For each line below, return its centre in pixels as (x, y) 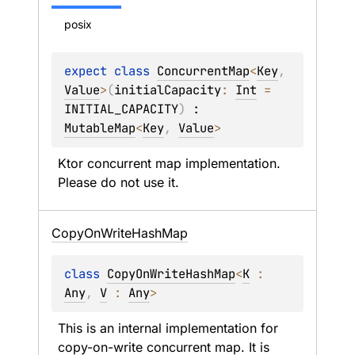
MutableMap (100, 128)
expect (89, 71)
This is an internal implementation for (168, 328)
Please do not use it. (118, 182)
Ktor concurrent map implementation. (169, 163)
